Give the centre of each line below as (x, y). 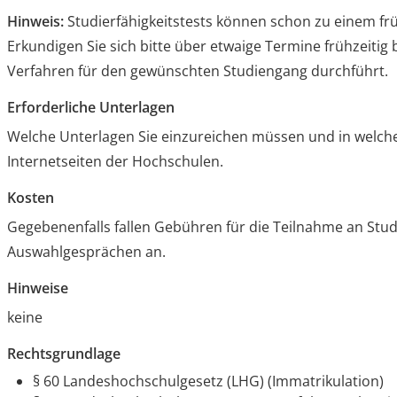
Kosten (31, 198)
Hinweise (38, 288)
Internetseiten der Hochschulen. (116, 162)
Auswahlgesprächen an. (87, 252)
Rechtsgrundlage (64, 354)
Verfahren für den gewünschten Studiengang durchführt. (198, 71)
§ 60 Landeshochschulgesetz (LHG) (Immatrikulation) (209, 381)
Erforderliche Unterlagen (91, 108)
